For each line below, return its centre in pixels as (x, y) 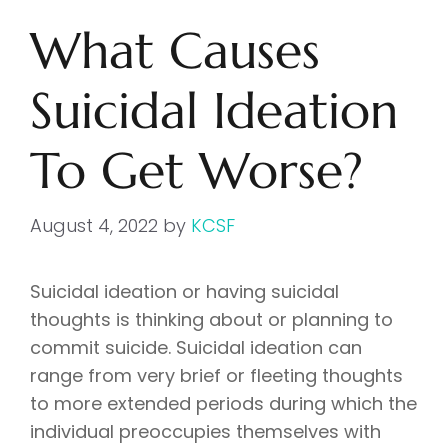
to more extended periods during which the (223, 404)
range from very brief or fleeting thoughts (216, 376)
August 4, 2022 (94, 226)
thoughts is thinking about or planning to (211, 320)
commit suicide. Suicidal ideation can (196, 348)
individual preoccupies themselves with (205, 432)
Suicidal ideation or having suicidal (184, 292)
